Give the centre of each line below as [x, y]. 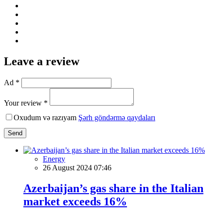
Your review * [26, 103]
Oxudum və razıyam [46, 117]
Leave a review [42, 61]
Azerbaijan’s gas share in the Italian [113, 188]
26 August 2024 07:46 [77, 167]
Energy [54, 159]
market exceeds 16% [75, 201]
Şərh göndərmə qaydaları [117, 117]
